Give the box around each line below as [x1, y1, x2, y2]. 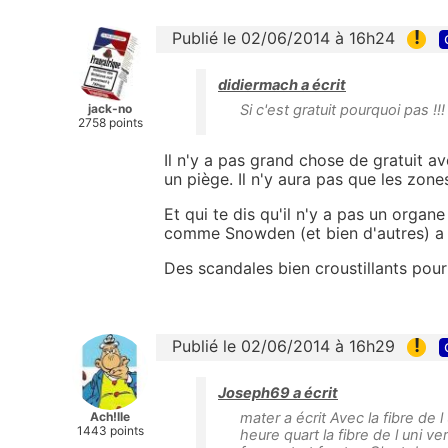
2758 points [77, 114, 143, 130]
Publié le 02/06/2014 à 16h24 [172, 27, 395, 48]
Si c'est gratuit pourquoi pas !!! [240, 101, 445, 120]
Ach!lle [90, 409, 130, 425]
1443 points [76, 423, 144, 439]
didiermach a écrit [218, 76, 346, 95]
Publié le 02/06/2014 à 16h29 [172, 336, 395, 357]
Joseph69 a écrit [218, 384, 338, 403]
